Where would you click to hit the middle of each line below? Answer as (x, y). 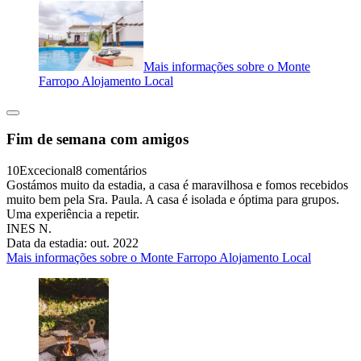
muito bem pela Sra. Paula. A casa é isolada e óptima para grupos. (173, 200)
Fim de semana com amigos (98, 139)
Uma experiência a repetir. (73, 214)
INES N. (29, 229)
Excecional (48, 171)
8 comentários (111, 171)
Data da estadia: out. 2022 (73, 243)
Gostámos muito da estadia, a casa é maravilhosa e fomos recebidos (177, 185)
